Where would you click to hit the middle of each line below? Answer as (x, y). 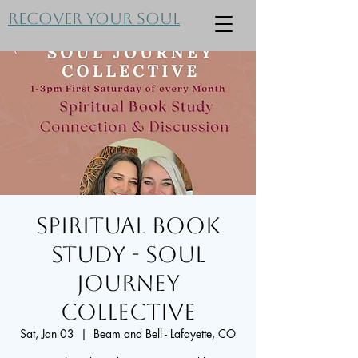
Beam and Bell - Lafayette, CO (165, 334)
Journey (128, 283)
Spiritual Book (128, 225)
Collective (128, 312)
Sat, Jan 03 (47, 334)
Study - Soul (128, 254)
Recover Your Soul (94, 18)
